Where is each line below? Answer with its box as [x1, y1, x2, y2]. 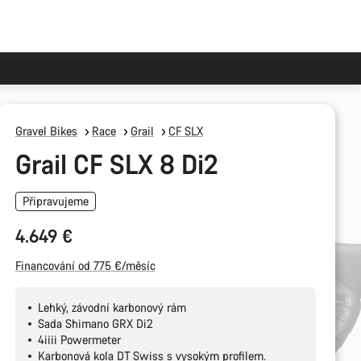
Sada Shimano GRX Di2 [37, 316, 153, 331]
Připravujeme [22, 193, 89, 209]
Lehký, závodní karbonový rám [37, 300, 186, 315]
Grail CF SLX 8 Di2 [15, 147, 218, 181]
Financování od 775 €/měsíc [15, 258, 156, 273]
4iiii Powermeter [37, 332, 121, 347]
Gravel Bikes [15, 123, 77, 139]
